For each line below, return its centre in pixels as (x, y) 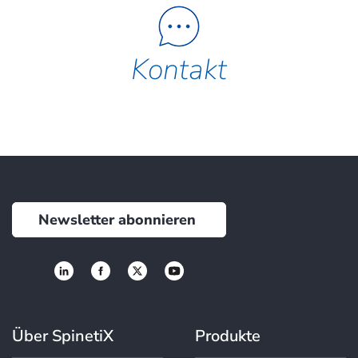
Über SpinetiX (63, 336)
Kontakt (179, 70)
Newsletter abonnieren (117, 219)
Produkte (228, 336)
